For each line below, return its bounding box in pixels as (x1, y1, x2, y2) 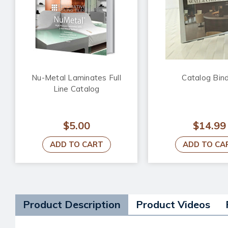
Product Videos (136, 198, 210, 211)
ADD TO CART (49, 139, 103, 150)
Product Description (23, 198, 121, 211)
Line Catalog (53, 84, 100, 94)
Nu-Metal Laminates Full (32, 73, 121, 83)
